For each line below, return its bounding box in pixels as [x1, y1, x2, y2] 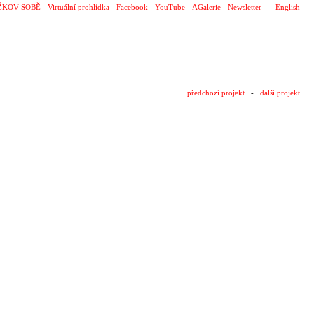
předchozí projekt [187, 88, 245, 97]
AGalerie [192, 3, 221, 11]
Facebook [116, 3, 148, 11]
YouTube [155, 3, 185, 11]
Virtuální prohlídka [48, 3, 109, 11]
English [275, 3, 300, 11]
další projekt [260, 88, 300, 97]
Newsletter [228, 3, 261, 11]
